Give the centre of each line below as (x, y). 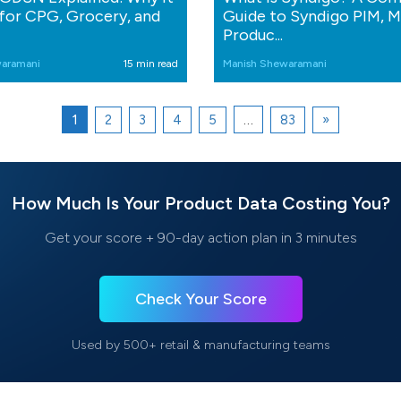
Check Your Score (200, 299)
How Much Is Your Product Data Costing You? (200, 204)
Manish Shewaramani (275, 64)
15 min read (150, 64)
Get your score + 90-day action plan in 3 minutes (200, 238)
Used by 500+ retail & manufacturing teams (200, 346)
